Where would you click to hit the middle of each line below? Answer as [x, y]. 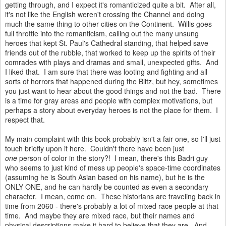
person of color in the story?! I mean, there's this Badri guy [112, 158]
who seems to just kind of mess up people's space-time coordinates [113, 168]
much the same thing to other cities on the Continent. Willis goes [108, 24]
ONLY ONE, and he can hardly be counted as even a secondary [107, 187]
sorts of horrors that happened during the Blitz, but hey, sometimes [111, 81]
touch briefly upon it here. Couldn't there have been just [95, 149]
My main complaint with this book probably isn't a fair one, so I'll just [113, 139]
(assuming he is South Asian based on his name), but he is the [105, 177]
